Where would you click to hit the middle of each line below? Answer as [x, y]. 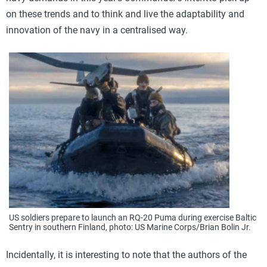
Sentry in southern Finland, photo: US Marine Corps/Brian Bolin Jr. [130, 227]
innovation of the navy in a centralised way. [97, 30]
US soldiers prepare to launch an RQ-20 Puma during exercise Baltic [133, 217]
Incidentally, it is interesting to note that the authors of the [126, 254]
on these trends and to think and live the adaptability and [125, 14]
